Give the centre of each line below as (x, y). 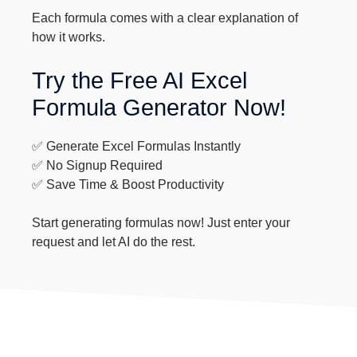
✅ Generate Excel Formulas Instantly (137, 146)
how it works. (69, 37)
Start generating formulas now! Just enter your (161, 223)
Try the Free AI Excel (140, 80)
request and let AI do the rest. (114, 242)
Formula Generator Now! (159, 108)
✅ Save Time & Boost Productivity (128, 184)
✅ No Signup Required (98, 165)
